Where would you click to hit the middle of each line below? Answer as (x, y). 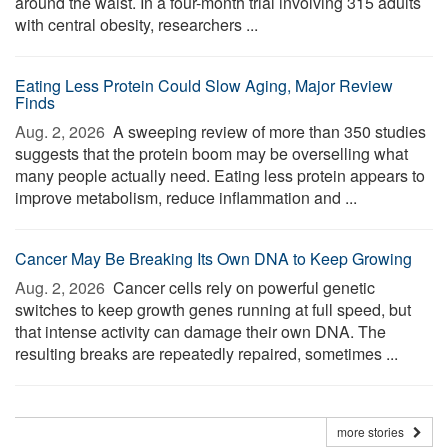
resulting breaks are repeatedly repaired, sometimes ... (206, 353)
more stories (375, 431)
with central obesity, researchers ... (136, 24)
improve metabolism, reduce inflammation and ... (186, 197)
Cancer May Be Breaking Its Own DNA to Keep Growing (213, 258)
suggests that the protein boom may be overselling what (211, 153)
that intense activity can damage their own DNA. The (200, 331)
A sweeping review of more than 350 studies (267, 131)
